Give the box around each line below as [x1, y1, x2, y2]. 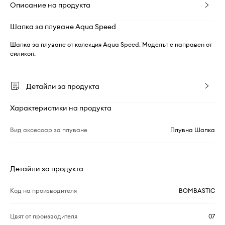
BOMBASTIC [179, 187, 215, 195]
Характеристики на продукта [10, 103, 111, 113]
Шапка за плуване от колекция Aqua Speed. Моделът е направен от [10, 41, 212, 49]
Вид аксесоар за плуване [10, 126, 87, 134]
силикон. [10, 50, 36, 58]
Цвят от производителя [10, 212, 77, 220]
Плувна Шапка [170, 126, 215, 134]
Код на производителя [10, 187, 77, 195]
